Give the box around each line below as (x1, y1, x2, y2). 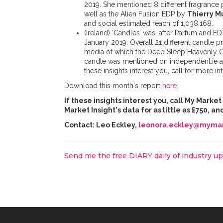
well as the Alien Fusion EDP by (84, 10, 187, 18)
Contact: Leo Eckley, (64, 121, 138, 129)
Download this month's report (64, 82, 162, 90)
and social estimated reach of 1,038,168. (84, 19, 213, 28)
